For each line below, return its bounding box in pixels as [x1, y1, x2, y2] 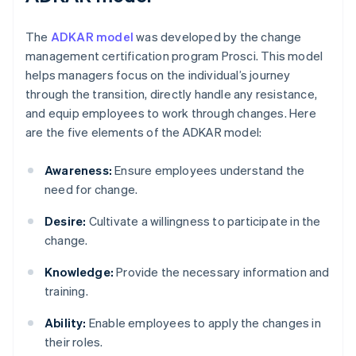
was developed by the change [133, 29, 302, 45]
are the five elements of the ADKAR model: [25, 124, 262, 141]
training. [44, 283, 88, 300]
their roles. [44, 334, 103, 350]
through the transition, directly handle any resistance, [25, 86, 318, 103]
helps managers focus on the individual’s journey [25, 67, 291, 83]
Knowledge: [44, 264, 114, 281]
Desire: [44, 213, 87, 230]
